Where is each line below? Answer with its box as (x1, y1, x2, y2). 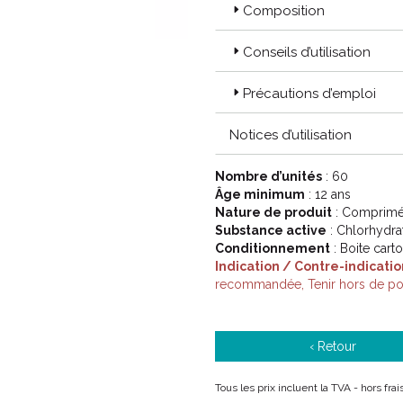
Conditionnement (215, 241, 330, 255)
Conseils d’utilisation (243, 44, 371, 60)
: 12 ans (305, 187, 351, 201)
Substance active (215, 223, 327, 237)
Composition (243, 3, 325, 19)
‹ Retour (309, 339, 357, 354)
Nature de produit (215, 205, 332, 219)
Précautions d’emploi (243, 85, 376, 102)
